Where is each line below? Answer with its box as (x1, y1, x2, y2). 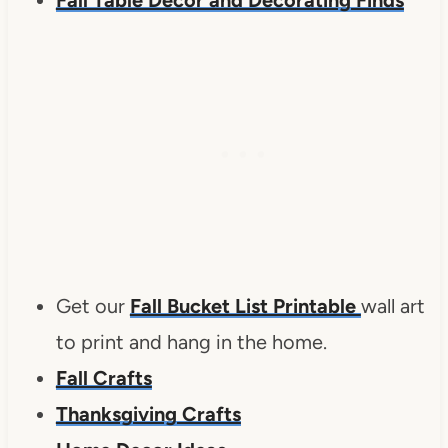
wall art (360, 293, 425, 318)
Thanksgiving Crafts (55, 401, 241, 426)
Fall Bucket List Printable (129, 293, 361, 318)
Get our (55, 293, 130, 318)
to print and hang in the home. (55, 329, 327, 354)
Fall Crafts (55, 365, 152, 390)
